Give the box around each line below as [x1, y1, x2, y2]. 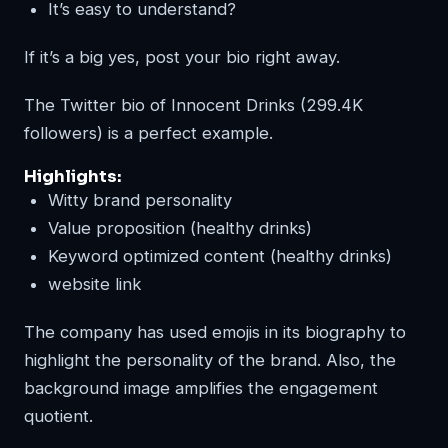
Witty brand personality [48, 189, 232, 210]
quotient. [24, 405, 93, 426]
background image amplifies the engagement [24, 377, 378, 398]
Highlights [24, 165, 117, 187]
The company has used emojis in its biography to [24, 321, 406, 342]
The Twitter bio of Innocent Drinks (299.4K [24, 94, 363, 115]
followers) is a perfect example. [24, 122, 273, 143]
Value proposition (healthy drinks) [48, 217, 312, 238]
